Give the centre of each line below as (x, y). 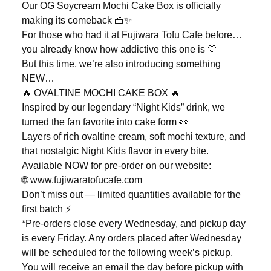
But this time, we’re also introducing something (121, 64)
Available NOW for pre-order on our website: (116, 165)
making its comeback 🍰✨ (77, 20)
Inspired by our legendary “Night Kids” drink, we (123, 107)
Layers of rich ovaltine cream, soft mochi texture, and (134, 136)
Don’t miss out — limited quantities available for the (131, 194)
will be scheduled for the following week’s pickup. (127, 252)
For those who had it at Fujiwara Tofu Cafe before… (132, 34)
